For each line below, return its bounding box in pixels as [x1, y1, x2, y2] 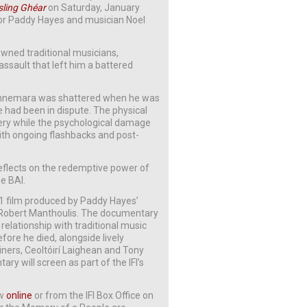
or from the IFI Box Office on [32, 290, 154, 302]
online [6, 290, 33, 302]
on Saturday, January [46, 2, 140, 14]
